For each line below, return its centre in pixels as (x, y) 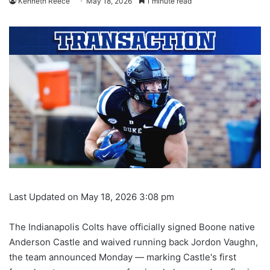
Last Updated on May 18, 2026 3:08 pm (92, 197)
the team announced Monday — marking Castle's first (123, 257)
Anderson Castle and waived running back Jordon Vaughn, (133, 242)
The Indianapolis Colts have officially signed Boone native (132, 227)
